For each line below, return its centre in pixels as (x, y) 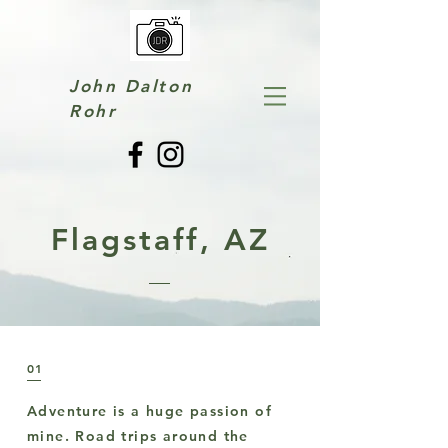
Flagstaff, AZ (160, 240)
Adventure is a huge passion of (149, 411)
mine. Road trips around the (138, 436)
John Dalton (131, 86)
